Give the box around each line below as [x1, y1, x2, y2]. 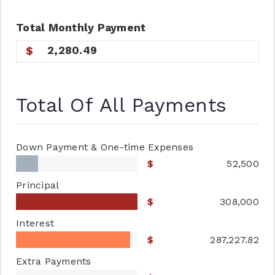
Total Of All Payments [16, 93, 227, 117]
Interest [16, 217, 55, 229]
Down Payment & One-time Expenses [16, 141, 194, 153]
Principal [16, 179, 60, 191]
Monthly [48, 21, 95, 34]
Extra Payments [16, 255, 91, 267]
